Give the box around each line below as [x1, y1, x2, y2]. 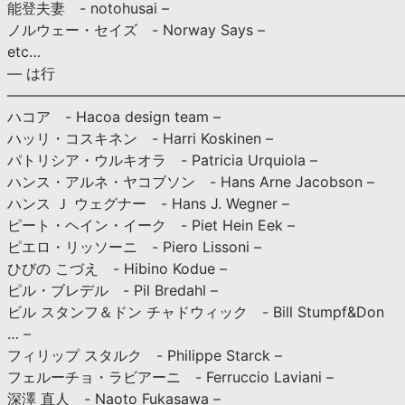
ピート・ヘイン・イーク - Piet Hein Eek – [7, 215, 295, 234]
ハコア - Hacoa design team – [7, 107, 221, 126]
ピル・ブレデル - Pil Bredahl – [7, 280, 218, 299]
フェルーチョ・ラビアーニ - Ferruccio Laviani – [7, 367, 334, 386]
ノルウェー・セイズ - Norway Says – [7, 20, 265, 39]
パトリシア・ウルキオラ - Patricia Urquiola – [7, 150, 317, 169]
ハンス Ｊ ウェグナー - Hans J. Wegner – [7, 193, 289, 212]
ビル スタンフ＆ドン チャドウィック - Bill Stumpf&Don [7, 302, 384, 321]
